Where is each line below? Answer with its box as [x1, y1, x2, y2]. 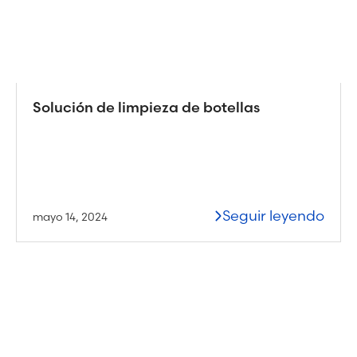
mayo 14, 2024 [33, 209, 108, 224]
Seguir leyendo [222, 206, 324, 225]
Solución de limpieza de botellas [33, 97, 260, 116]
